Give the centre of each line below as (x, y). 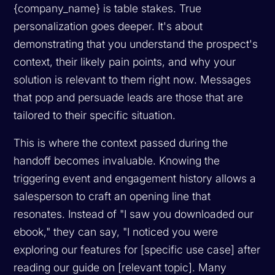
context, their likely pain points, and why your (125, 61)
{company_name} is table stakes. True (108, 8)
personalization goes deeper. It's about (108, 26)
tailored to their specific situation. (95, 115)
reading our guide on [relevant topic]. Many (120, 267)
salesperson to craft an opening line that (112, 196)
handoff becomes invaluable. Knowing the (117, 160)
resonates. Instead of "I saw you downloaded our (134, 214)
